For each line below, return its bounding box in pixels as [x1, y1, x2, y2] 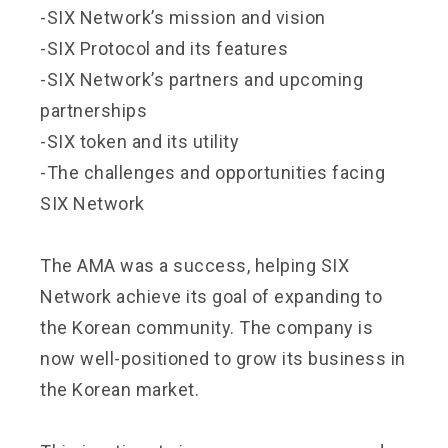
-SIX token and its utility [40, 130, 239, 152]
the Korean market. [40, 378, 199, 400]
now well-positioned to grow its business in [40, 347, 406, 369]
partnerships [40, 99, 147, 121]
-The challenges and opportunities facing [40, 161, 385, 183]
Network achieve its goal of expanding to [40, 285, 382, 307]
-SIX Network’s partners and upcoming [40, 68, 363, 90]
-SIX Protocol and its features [40, 37, 288, 59]
